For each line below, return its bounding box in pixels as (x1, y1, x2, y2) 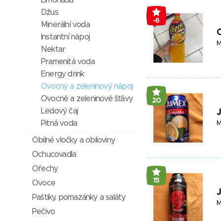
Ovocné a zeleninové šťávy (41, 95, 133, 103)
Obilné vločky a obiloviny (32, 136, 115, 144)
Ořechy (32, 165, 58, 173)
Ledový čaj (41, 107, 78, 115)
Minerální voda (41, 21, 90, 29)
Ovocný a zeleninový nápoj (41, 82, 133, 90)
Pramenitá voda (41, 58, 95, 66)
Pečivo (32, 208, 55, 216)
